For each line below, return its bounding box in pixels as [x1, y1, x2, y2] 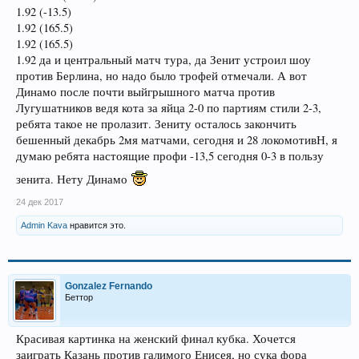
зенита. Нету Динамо [16, 171, 127, 187]
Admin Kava [21, 220, 67, 230]
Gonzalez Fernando [65, 280, 152, 292]
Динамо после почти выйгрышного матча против [16, 84, 275, 99]
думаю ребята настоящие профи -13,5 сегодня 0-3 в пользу [16, 148, 324, 163]
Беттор [65, 292, 93, 302]
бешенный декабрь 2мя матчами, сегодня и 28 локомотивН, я [16, 132, 337, 147]
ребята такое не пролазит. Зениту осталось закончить [16, 116, 296, 131]
